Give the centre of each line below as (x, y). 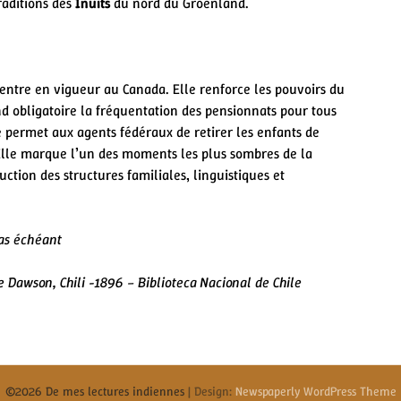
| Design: (211, 391)
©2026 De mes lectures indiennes (96, 391)
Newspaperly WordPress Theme (316, 391)
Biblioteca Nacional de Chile (220, 282)
